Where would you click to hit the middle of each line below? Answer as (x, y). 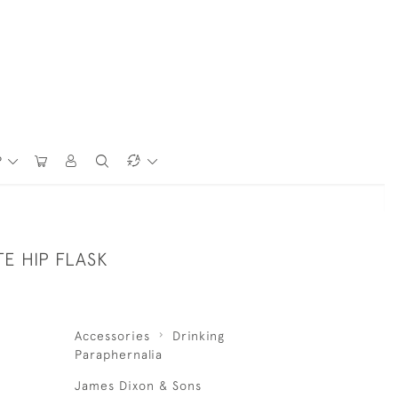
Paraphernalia (118, 354)
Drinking (198, 336)
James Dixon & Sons (138, 386)
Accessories (112, 336)
